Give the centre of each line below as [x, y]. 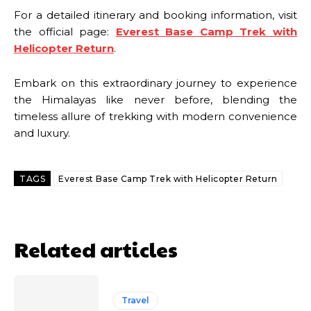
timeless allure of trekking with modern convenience [155, 117]
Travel [136, 301]
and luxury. [42, 133]
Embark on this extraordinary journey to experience [155, 83]
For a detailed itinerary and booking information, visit [155, 15]
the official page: [65, 32]
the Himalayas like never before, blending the [155, 100]
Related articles [96, 249]
